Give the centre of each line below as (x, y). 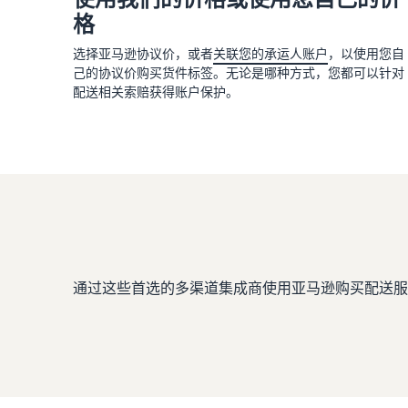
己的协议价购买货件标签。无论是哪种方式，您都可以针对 (239, 72)
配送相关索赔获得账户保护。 (156, 91)
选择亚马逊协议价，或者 (143, 53)
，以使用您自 (366, 53)
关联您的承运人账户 (270, 53)
